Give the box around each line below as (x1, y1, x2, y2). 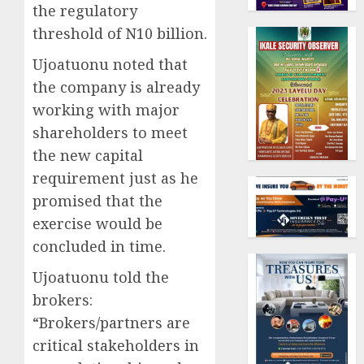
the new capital (32, 145, 143, 165)
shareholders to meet (32, 122, 188, 142)
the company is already (32, 76, 200, 97)
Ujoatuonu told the (32, 266, 169, 287)
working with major (32, 99, 180, 119)
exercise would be (32, 213, 162, 233)
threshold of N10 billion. (32, 23, 207, 43)
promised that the (32, 190, 162, 210)
